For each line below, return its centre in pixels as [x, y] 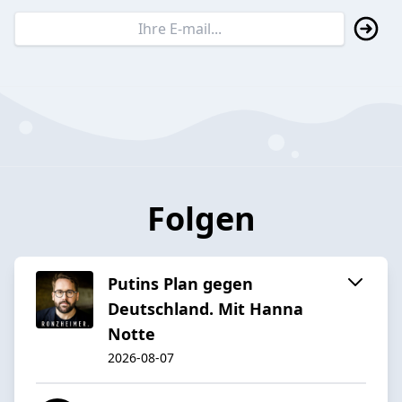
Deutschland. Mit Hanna [205, 308]
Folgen [201, 218]
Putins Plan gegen [180, 283]
